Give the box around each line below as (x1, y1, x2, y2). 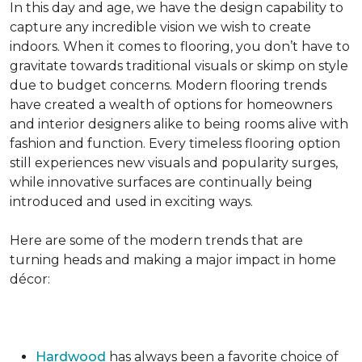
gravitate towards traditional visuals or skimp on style (10, 58, 348, 74)
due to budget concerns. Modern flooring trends (10, 78, 326, 93)
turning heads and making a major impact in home (10, 252, 336, 267)
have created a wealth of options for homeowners (10, 97, 332, 112)
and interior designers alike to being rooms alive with (10, 116, 348, 132)
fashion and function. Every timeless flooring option (10, 136, 340, 151)
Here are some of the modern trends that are (10, 233, 303, 248)
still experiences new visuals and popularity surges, (10, 155, 338, 170)
